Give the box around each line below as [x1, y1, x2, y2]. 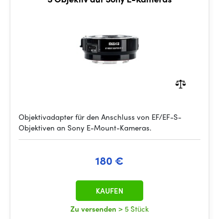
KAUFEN [96, 185, 123, 196]
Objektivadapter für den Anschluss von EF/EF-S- [19, 111, 181, 122]
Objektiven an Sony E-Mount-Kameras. [19, 122, 152, 133]
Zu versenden [70, 203, 118, 214]
